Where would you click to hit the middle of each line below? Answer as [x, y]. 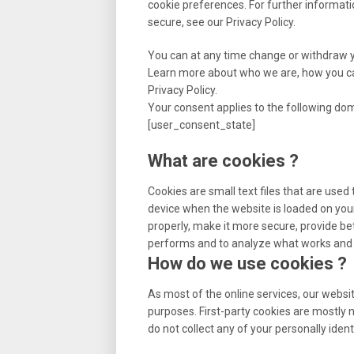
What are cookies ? [223, 160]
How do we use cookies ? [247, 263]
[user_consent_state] [201, 124]
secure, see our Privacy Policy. [222, 22]
